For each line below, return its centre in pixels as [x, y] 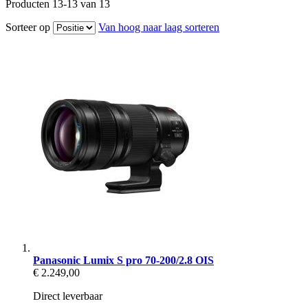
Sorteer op [28, 27]
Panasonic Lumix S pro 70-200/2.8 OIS [123, 260]
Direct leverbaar [68, 296]
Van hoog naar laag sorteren [159, 27]
